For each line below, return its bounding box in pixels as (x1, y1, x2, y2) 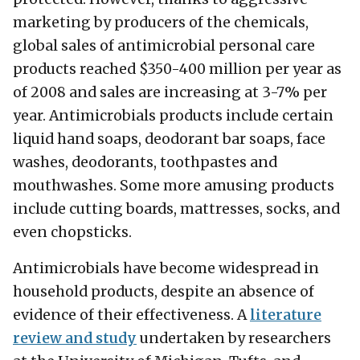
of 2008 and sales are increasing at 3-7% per (13, 84, 327, 102)
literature (250, 306, 321, 325)
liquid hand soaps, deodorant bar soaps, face (13, 130, 325, 149)
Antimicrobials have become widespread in (13, 260, 319, 278)
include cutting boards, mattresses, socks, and (13, 200, 340, 219)
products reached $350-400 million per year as (13, 60, 342, 79)
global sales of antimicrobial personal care (13, 37, 315, 55)
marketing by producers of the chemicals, (13, 14, 309, 32)
